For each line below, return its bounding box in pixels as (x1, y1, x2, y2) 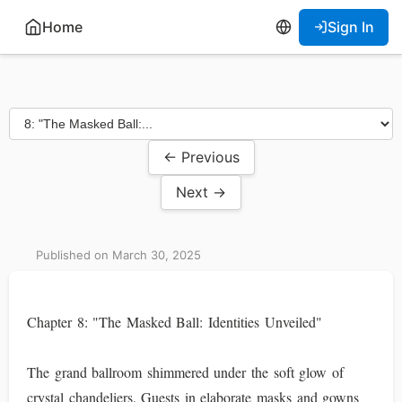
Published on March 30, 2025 (36, 248, 201, 262)
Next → (176, 183, 226, 201)
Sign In (328, 17, 374, 36)
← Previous (162, 148, 240, 166)
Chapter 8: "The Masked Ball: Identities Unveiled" (27, 312, 322, 331)
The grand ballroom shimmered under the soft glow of (27, 363, 344, 381)
